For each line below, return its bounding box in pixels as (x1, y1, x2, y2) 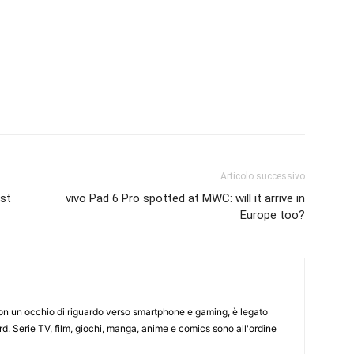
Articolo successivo (220, 171, 305, 182)
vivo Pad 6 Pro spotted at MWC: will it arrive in (66, 191, 305, 205)
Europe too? (240, 208, 305, 222)
